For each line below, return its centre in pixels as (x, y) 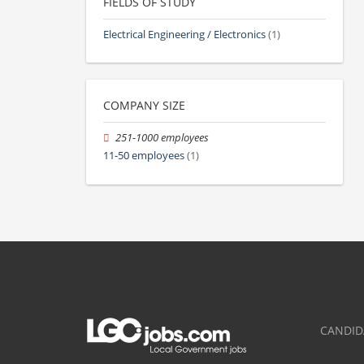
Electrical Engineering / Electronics (184, 35)
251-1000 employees (162, 138)
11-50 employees (144, 156)
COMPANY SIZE (144, 106)
